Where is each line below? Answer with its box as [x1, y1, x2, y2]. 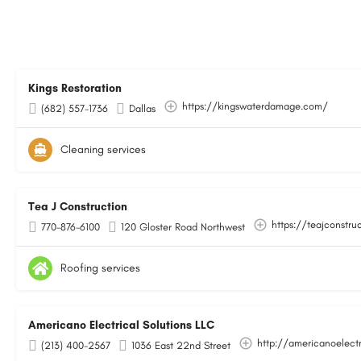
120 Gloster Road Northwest [121, 221, 245, 233]
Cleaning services [60, 143, 146, 156]
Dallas [129, 102, 156, 114]
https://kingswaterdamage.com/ [182, 100, 328, 112]
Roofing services [60, 261, 140, 275]
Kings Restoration [28, 81, 122, 95]
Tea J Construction [28, 200, 127, 214]
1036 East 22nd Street [131, 339, 230, 351]
